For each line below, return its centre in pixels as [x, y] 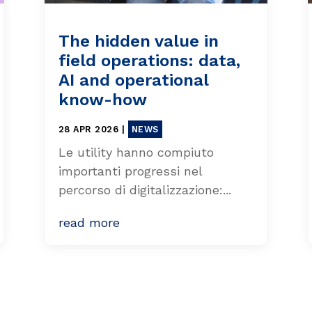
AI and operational [133, 80]
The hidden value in [138, 41]
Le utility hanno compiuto [136, 152]
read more [89, 222]
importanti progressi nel [130, 171]
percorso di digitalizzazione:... [145, 189]
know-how [102, 99]
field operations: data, [149, 60]
